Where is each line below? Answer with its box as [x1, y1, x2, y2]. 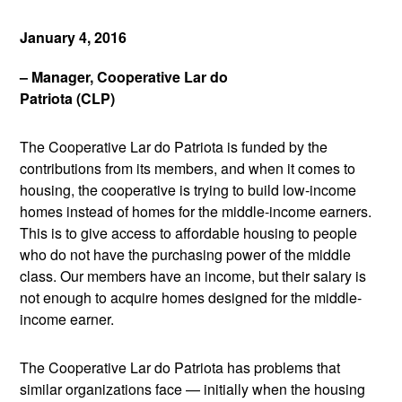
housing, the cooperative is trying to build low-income [20, 179, 357, 200]
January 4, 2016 [20, 27, 127, 48]
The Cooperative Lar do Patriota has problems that [20, 357, 341, 378]
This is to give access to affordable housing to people [20, 223, 358, 243]
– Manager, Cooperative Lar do [20, 66, 229, 87]
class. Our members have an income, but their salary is [20, 266, 367, 286]
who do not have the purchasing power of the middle [20, 244, 352, 265]
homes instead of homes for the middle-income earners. [20, 201, 372, 222]
